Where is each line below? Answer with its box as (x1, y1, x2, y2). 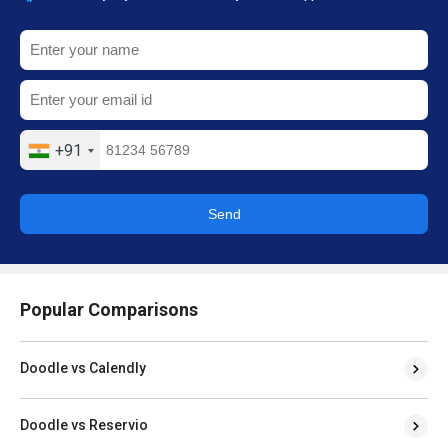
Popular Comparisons (20, 298, 198, 320)
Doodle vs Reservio (20, 416, 148, 433)
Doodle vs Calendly (20, 359, 146, 376)
